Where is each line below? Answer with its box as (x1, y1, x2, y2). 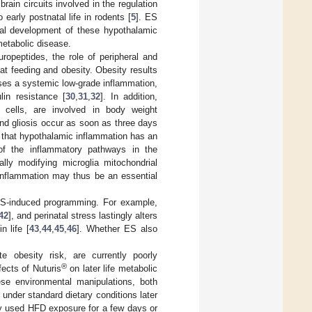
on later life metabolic (66, 263, 158, 274)
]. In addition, (100, 91, 158, 102)
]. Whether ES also (77, 223, 158, 234)
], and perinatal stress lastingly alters (8, 210, 158, 221)
